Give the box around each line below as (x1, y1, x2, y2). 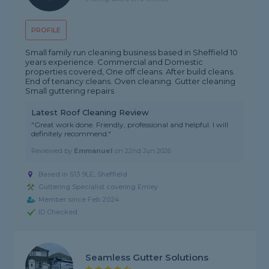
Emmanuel (74, 147, 113, 156)
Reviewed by (31, 147, 74, 156)
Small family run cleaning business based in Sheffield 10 (25, 47, 238, 58)
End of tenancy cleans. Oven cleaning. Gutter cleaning (25, 76, 236, 86)
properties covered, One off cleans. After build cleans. (25, 67, 235, 77)
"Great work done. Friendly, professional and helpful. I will (31, 120, 229, 130)
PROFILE (31, 26, 61, 35)
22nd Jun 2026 (125, 147, 172, 156)
